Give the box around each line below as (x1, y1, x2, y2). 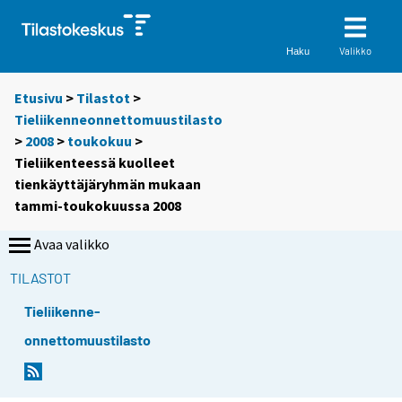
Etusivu (14, 89, 63, 108)
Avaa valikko (34, 235, 109, 254)
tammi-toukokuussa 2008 (14, 197, 181, 215)
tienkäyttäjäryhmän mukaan (14, 175, 201, 194)
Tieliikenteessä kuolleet (14, 153, 175, 172)
